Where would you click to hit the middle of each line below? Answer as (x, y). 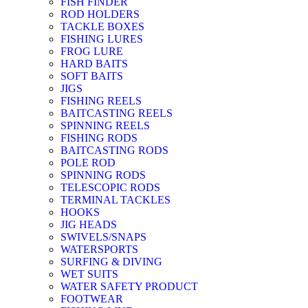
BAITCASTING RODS (114, 151)
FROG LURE (92, 52)
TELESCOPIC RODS (110, 188)
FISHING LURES (102, 39)
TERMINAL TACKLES (115, 200)
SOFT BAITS (92, 76)
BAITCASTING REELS (117, 113)
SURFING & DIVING (111, 262)
